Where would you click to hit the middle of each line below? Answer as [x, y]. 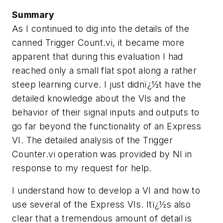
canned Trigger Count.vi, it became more [98, 42]
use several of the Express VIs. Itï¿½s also [102, 205]
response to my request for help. [82, 168]
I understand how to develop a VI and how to [106, 191]
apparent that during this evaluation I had [98, 56]
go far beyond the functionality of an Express [107, 126]
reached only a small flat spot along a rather [104, 70]
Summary [33, 14]
